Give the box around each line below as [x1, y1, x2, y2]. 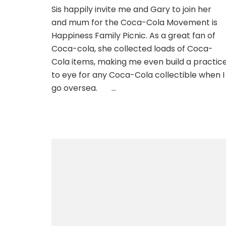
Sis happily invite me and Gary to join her [51, 3, 211, 15]
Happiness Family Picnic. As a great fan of [51, 29, 215, 41]
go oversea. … [51, 82, 116, 94]
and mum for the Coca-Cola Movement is [51, 16, 217, 28]
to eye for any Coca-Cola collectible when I [51, 69, 224, 81]
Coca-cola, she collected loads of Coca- [51, 42, 213, 54]
